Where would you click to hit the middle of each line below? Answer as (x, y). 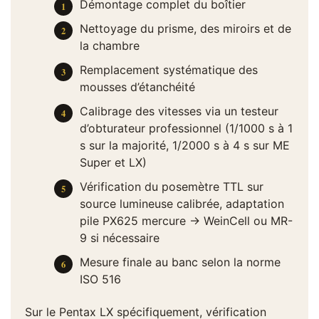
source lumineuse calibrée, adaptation (182, 204)
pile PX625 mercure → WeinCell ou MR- (186, 221)
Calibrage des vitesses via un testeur (179, 111)
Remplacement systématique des (168, 70)
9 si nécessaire (119, 238)
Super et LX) (113, 163)
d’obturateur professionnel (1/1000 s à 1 (186, 129)
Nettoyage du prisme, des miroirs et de (185, 29)
